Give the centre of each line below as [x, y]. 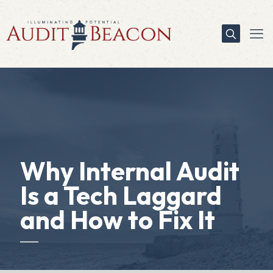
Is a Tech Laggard [121, 195]
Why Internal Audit [130, 171]
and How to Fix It [118, 220]
